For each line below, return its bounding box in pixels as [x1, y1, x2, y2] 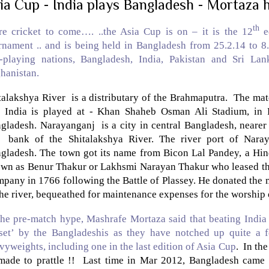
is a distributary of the [65, 92, 171, 104]
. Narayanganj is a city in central [34, 119, 184, 131]
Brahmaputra [170, 92, 226, 104]
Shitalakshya [68, 133, 123, 145]
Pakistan [169, 53, 205, 65]
